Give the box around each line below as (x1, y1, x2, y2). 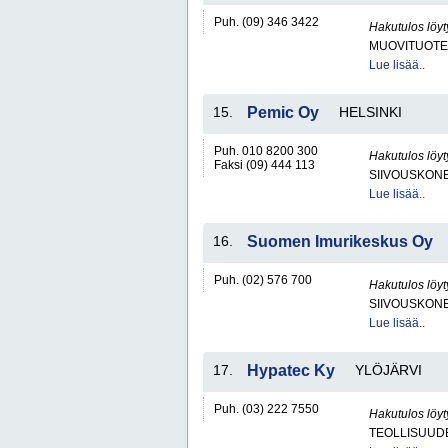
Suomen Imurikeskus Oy (247, 233, 433, 250)
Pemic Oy (247, 104, 319, 121)
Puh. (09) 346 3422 (214, 15, 319, 29)
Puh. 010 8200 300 (214, 144, 318, 158)
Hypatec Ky (247, 362, 335, 379)
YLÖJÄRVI (355, 362, 422, 378)
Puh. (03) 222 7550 (214, 402, 319, 416)
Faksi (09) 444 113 (214, 158, 315, 172)
